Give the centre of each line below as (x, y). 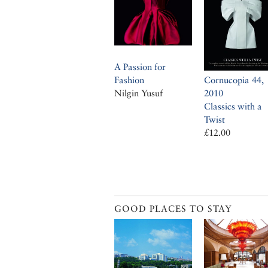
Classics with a (233, 106)
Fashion (129, 80)
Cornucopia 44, (234, 80)
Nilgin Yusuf (138, 93)
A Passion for (140, 67)
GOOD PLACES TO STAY (173, 209)
